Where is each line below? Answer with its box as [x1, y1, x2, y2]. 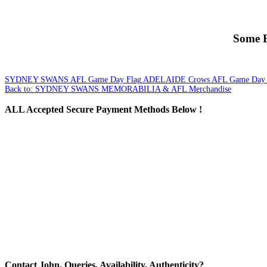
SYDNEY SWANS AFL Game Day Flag [5, 74, 141, 84]
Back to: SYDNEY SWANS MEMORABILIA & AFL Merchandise [5, 84, 231, 94]
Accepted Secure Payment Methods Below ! [24, 103, 202, 115]
